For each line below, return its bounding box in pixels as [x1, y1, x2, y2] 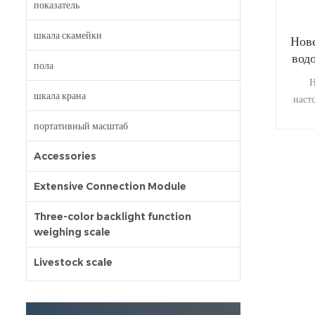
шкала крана [34, 89, 86, 103]
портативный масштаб [34, 120, 128, 133]
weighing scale [34, 226, 110, 239]
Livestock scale [34, 256, 112, 269]
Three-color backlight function [34, 210, 191, 224]
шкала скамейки [34, 29, 102, 42]
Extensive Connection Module [34, 180, 186, 193]
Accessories [34, 150, 96, 163]
